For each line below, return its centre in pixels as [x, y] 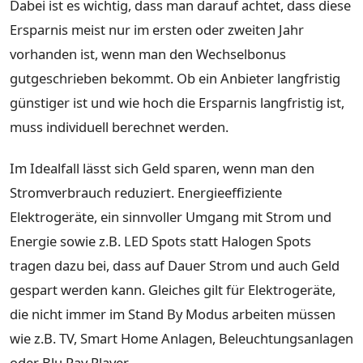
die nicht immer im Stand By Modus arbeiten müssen [173, 314]
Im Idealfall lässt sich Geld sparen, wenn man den [162, 169]
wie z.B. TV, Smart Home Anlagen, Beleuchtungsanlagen [181, 339]
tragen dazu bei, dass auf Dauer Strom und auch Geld [175, 266]
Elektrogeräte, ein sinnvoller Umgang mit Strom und [171, 217]
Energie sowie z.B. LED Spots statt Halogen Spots [160, 241]
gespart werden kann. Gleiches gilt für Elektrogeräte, [173, 290]
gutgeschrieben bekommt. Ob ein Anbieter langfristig [175, 78]
